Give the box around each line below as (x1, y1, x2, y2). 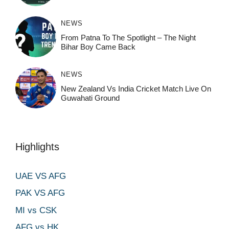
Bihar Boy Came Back (60, 42, 135, 51)
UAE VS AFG (15, 171, 66, 181)
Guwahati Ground (60, 93, 120, 102)
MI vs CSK (15, 205, 57, 215)
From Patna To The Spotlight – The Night (60, 33, 196, 42)
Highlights (15, 141, 59, 152)
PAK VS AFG (15, 188, 65, 198)
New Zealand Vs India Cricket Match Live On (60, 84, 211, 93)
